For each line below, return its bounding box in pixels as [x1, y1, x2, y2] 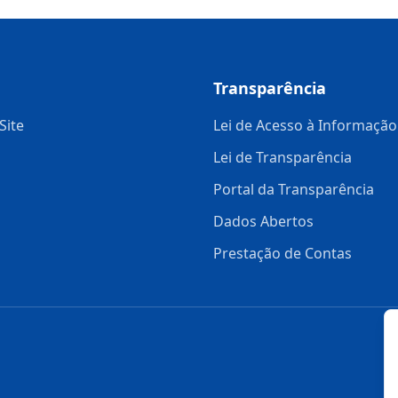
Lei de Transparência [213, 147, 352, 168]
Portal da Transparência [213, 179, 374, 200]
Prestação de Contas [213, 243, 352, 264]
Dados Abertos [213, 211, 314, 232]
